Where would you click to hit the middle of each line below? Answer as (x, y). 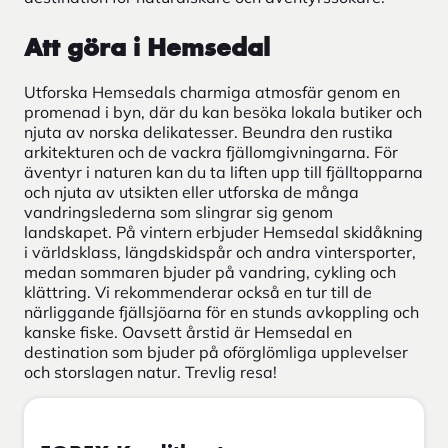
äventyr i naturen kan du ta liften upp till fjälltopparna (223, 172)
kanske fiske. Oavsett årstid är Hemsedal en (188, 332)
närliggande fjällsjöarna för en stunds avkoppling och (221, 312)
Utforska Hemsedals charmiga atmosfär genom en (212, 92)
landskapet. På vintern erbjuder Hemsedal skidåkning (223, 232)
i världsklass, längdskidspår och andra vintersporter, (220, 252)
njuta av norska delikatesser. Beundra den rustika (208, 132)
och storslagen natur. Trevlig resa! (150, 372)
